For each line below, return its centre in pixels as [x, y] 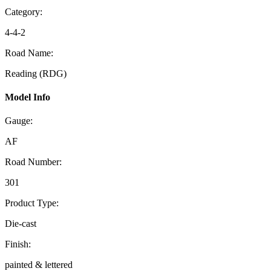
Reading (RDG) [36, 73]
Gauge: [19, 121]
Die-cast [21, 224]
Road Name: [29, 53]
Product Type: [32, 203]
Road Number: [33, 162]
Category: [24, 11]
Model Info [28, 97]
